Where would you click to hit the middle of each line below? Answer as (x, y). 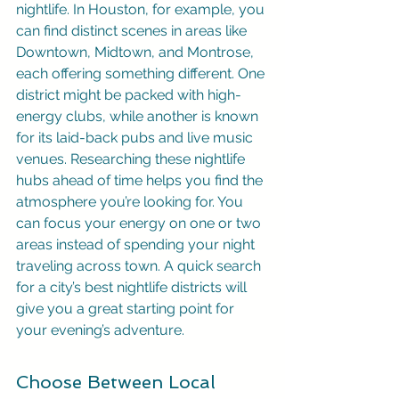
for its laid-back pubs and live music (136, 138)
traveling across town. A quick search (140, 266)
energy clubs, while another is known (139, 116)
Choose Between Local (118, 382)
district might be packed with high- (129, 95)
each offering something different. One (142, 73)
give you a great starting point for (127, 309)
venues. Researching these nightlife (132, 159)
